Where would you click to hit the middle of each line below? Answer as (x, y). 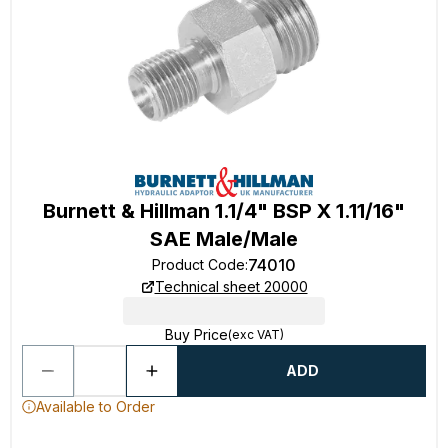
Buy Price (196, 334)
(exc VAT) (255, 334)
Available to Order (95, 406)
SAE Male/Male (224, 239)
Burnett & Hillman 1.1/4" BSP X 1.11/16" (224, 211)
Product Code (198, 264)
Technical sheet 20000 (231, 286)
